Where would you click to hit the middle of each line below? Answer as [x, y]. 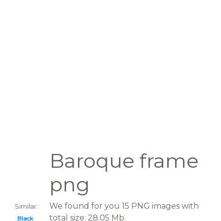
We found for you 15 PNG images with [124, 206]
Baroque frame [124, 161]
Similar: [26, 206]
